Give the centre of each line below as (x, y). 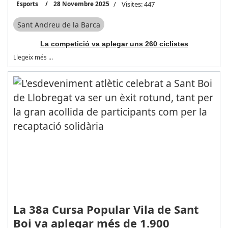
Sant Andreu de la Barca (59, 24)
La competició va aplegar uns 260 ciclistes (114, 44)
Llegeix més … (33, 57)
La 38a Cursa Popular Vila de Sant (106, 209)
